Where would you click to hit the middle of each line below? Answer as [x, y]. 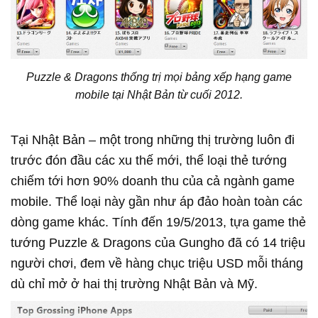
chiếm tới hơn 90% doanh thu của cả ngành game [153, 181]
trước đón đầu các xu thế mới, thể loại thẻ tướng [149, 160]
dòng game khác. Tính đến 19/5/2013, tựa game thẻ [158, 222]
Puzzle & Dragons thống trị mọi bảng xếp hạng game [159, 77]
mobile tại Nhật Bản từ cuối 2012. [159, 94]
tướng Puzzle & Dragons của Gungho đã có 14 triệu [158, 242]
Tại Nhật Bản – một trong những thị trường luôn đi [153, 139]
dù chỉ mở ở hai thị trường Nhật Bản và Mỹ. [134, 284]
